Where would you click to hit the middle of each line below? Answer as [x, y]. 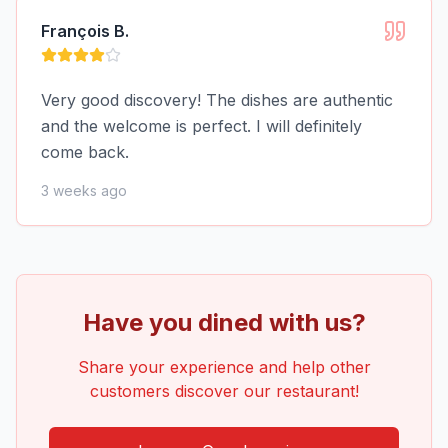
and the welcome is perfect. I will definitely [201, 126]
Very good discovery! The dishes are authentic [217, 100]
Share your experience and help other [224, 367]
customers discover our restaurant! [224, 391]
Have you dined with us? [224, 322]
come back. [85, 152]
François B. [85, 31]
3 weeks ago [84, 190]
